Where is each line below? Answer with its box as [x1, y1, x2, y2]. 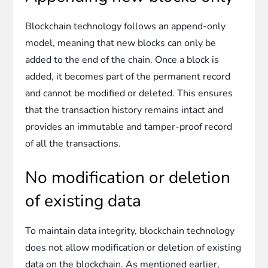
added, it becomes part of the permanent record [25, 69, 231, 83]
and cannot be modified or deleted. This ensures [25, 86, 233, 100]
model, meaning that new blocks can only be [25, 36, 217, 50]
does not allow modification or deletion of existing [25, 240, 242, 254]
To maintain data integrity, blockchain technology [25, 224, 235, 237]
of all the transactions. [25, 136, 121, 150]
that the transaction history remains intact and [25, 103, 224, 117]
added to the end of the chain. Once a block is [25, 53, 220, 66]
